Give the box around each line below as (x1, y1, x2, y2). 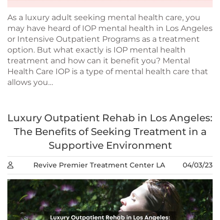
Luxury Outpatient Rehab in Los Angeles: (7, 111, 213, 124)
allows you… (7, 77, 53, 87)
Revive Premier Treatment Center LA (33, 160, 165, 169)
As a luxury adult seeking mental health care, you (7, 12, 200, 22)
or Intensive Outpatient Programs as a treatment (7, 34, 200, 44)
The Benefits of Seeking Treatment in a (13, 125, 207, 137)
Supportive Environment (48, 139, 172, 151)
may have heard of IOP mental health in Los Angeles (7, 23, 213, 33)
